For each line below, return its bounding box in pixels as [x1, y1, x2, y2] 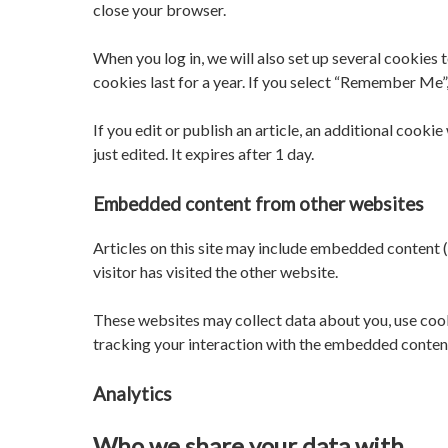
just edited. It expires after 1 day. [93, 143, 314, 163]
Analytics [93, 383, 172, 406]
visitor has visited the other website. [93, 262, 338, 282]
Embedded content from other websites [93, 192, 424, 215]
